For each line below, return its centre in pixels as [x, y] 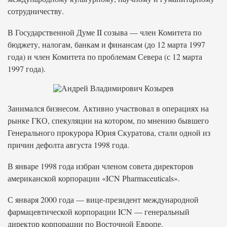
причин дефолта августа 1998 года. [68, 145]
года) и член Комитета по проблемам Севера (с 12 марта [105, 56]
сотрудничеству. [36, 11]
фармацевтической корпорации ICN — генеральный [99, 212]
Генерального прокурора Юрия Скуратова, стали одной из [109, 133]
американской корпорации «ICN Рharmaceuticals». [94, 178]
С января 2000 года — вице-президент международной [103, 199]
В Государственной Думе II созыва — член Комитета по [105, 32]
